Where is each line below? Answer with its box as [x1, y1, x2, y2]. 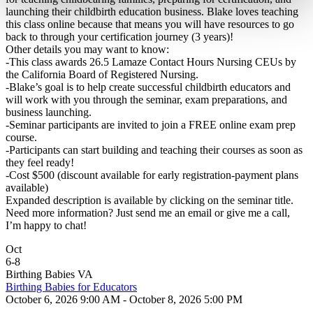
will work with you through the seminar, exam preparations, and [6, 94, 287, 105]
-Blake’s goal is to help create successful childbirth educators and [6, 81, 291, 93]
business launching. [6, 106, 92, 118]
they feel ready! [6, 156, 74, 168]
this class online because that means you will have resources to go [6, 18, 294, 30]
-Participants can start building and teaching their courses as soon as [6, 144, 303, 156]
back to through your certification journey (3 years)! [6, 31, 233, 43]
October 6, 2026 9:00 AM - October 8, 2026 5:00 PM [6, 293, 242, 305]
